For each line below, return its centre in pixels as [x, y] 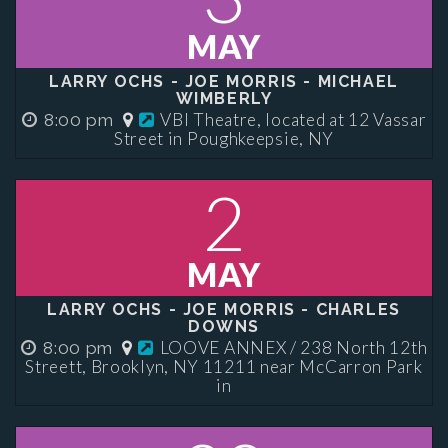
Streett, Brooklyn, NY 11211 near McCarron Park [224, 366]
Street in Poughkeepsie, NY [224, 138]
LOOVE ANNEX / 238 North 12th [293, 347]
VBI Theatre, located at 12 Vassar [293, 119]
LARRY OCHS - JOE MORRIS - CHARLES [224, 309]
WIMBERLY [224, 98]
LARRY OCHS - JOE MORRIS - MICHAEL [224, 81]
